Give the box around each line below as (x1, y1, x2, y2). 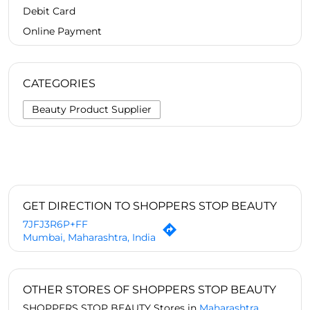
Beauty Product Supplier (32, 103, 152, 116)
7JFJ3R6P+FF (23, 218, 88, 231)
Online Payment (23, 25, 102, 38)
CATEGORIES (23, 77, 95, 91)
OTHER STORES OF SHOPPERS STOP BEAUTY (23, 283, 276, 297)
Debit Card (23, 5, 75, 18)
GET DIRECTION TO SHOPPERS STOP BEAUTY (23, 199, 277, 213)
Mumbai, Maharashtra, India (23, 231, 156, 244)
